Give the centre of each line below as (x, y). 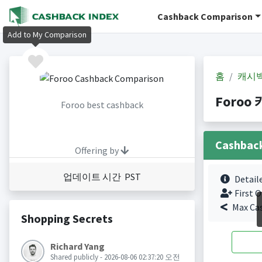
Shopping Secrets (67, 219)
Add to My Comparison (47, 35)
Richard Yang (77, 247)
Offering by (98, 151)
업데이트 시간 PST (102, 177)
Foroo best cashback (102, 105)
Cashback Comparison (205, 16)
